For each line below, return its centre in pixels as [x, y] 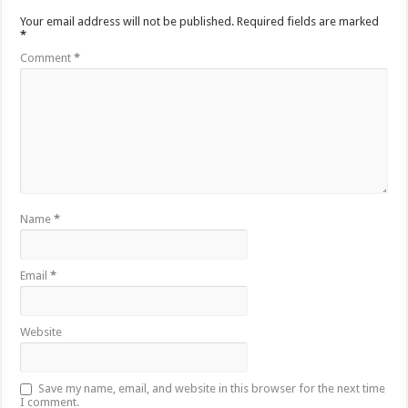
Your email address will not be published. [127, 22]
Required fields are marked [308, 22]
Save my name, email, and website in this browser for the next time [212, 389]
